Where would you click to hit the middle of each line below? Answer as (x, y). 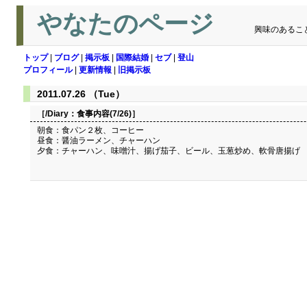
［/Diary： (57, 114)
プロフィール (48, 70)
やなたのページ (128, 24)
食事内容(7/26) (104, 114)
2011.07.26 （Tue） (81, 94)
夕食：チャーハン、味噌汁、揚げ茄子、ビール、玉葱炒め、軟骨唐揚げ (169, 151)
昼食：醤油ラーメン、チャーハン (99, 140)
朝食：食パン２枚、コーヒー (90, 130)
